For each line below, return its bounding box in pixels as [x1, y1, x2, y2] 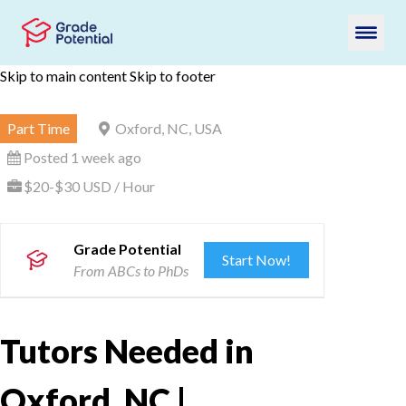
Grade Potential [73, 240, 181, 257]
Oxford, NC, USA [115, 120, 222, 137]
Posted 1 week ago [24, 149, 141, 166]
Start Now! [222, 251, 292, 268]
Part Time [7, 120, 70, 137]
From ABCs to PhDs [73, 262, 188, 279]
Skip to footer [130, 67, 216, 84]
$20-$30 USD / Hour [24, 178, 155, 195]
